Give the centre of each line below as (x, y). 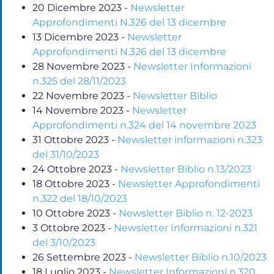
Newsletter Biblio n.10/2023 (201, 257)
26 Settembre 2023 (79, 257)
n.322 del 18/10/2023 (80, 198)
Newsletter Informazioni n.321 (186, 228)
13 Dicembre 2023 (76, 37)
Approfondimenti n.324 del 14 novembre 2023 (144, 125)
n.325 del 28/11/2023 (79, 81)
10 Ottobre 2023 (71, 213)
